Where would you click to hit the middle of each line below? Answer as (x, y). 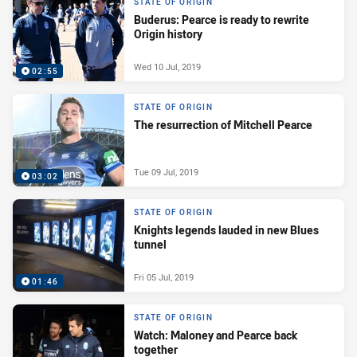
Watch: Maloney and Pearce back (216, 335)
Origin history (168, 34)
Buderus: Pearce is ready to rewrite (222, 20)
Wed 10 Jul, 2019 (167, 66)
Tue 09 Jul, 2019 (166, 171)
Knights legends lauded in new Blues (226, 230)
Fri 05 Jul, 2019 (164, 277)
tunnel (150, 245)
